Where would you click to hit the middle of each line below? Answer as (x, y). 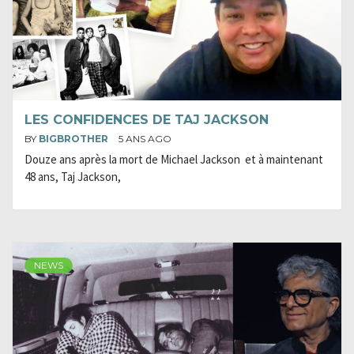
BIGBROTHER (75, 139)
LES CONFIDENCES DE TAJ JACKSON (147, 120)
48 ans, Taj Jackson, (73, 177)
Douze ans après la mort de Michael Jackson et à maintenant (174, 159)
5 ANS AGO (145, 139)
